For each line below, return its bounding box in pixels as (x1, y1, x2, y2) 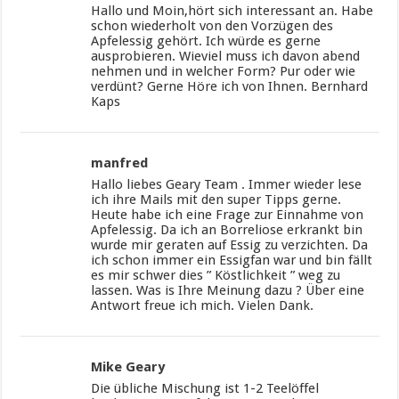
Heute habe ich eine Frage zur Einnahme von (91, 206, 364, 223)
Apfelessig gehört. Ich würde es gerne (91, 32, 322, 49)
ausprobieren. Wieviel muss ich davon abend (91, 47, 361, 64)
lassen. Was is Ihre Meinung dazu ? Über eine (91, 281, 365, 298)
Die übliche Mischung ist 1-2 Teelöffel (91, 379, 320, 396)
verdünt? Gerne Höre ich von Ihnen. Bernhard (91, 77, 369, 94)
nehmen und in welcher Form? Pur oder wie (91, 62, 356, 79)
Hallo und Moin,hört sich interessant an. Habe (91, 2, 374, 19)
